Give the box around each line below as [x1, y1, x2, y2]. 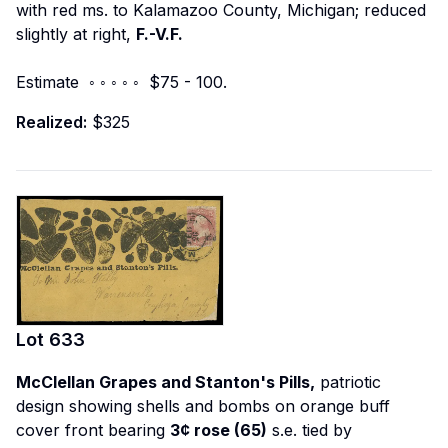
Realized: [16, 112, 87, 133]
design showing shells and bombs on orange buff [16, 395, 390, 416]
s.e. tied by [267, 419, 352, 440]
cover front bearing [16, 419, 170, 440]
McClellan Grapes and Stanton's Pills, [16, 371, 315, 392]
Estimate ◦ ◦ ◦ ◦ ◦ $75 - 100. [16, 72, 227, 93]
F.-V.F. [136, 24, 183, 45]
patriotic [315, 371, 381, 392]
